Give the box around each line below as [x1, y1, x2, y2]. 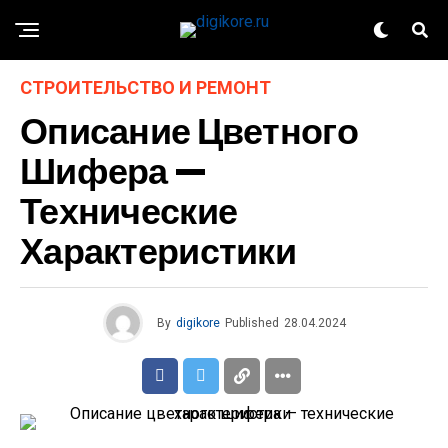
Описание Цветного [20, 106, 358, 157]
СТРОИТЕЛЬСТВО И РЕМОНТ [20, 77, 271, 98]
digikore [175, 316, 220, 330]
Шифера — [20, 146, 207, 197]
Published [224, 316, 279, 330]
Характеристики [20, 226, 296, 277]
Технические [20, 186, 238, 237]
